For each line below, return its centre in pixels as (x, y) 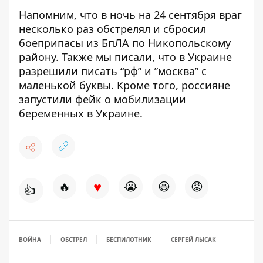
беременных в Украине (79, 113)
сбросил (185, 29)
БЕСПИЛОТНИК (129, 240)
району (37, 57)
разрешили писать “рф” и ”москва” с (113, 71)
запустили (47, 99)
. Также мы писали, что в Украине (144, 57)
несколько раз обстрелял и (91, 29)
